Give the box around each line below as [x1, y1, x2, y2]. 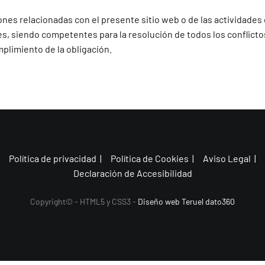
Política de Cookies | [111, 153, 194, 164]
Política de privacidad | [9, 153, 102, 164]
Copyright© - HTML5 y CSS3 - [30, 196, 138, 206]
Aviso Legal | [203, 153, 256, 164]
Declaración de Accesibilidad [73, 167, 192, 179]
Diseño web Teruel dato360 [138, 196, 235, 206]
